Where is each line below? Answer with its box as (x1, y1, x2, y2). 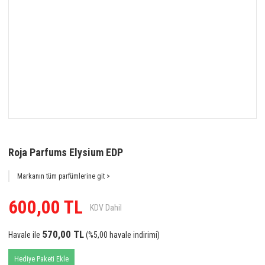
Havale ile (8, 230, 40, 240)
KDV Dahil (90, 202, 122, 212)
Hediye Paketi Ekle (14, 255, 69, 263)
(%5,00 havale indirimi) (84, 230, 160, 240)
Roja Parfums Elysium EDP (8, 146, 123, 159)
